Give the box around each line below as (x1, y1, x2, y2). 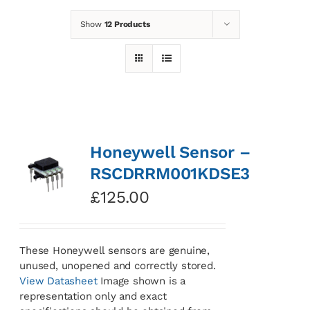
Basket (15, 120, 46, 131)
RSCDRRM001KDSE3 (90, 163, 250, 183)
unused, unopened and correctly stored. (19, 259, 216, 272)
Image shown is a (97, 274, 185, 287)
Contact (15, 74, 53, 86)
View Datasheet (19, 274, 98, 287)
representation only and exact (19, 289, 167, 302)
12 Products (104, 19, 150, 29)
